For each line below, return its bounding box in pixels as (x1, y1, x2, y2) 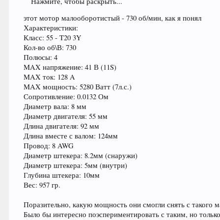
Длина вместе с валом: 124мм (24, 131, 118, 141)
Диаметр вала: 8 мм (24, 102, 87, 111)
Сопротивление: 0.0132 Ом (24, 92, 109, 102)
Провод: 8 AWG (24, 141, 74, 151)
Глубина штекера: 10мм (24, 170, 100, 180)
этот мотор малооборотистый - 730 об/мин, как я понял (24, 13, 202, 23)
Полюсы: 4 (24, 53, 58, 62)
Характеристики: (24, 23, 79, 33)
